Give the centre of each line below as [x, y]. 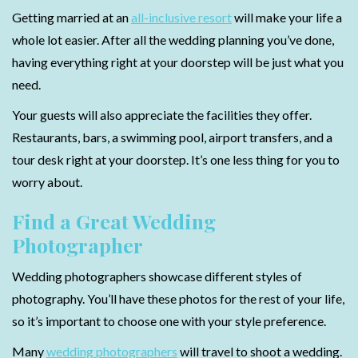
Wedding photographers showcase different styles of [157, 276]
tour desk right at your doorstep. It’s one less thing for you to [176, 159]
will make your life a [287, 17]
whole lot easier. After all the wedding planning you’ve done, [173, 40]
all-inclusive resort [181, 17]
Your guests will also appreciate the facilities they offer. [162, 115]
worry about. [47, 182]
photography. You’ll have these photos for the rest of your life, [178, 298]
